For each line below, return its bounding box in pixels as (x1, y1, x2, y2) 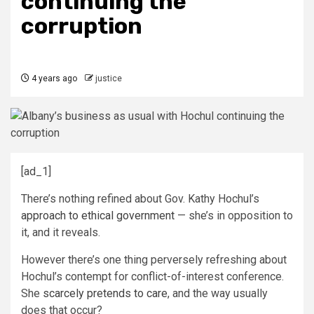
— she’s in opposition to (175, 209, 293, 222)
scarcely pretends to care (43, 287, 168, 300)
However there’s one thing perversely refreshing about (21, 253, 287, 266)
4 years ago (29, 74, 77, 83)
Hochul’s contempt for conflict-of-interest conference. (21, 270, 284, 283)
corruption (21, 13, 142, 39)
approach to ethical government (21, 209, 175, 222)
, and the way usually (168, 287, 268, 300)
